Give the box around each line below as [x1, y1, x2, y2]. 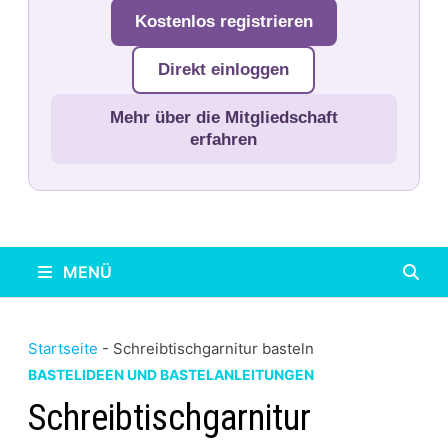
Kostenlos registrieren [134, 12, 313, 31]
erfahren [190, 130, 258, 149]
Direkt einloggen [158, 60, 290, 79]
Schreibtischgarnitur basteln [112, 339, 314, 358]
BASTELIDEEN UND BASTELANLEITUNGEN [27, 366, 314, 383]
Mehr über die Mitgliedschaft [109, 108, 338, 127]
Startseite [27, 339, 98, 358]
